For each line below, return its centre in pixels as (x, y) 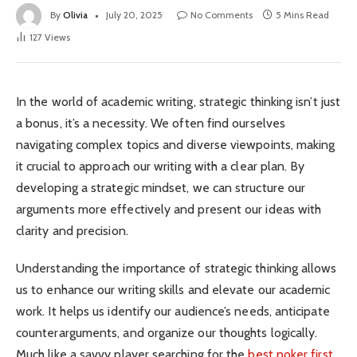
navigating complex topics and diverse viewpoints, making (176, 145)
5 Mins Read (302, 15)
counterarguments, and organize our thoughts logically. (167, 332)
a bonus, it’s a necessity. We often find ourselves (151, 124)
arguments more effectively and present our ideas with (169, 210)
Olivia (75, 15)
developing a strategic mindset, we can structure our (161, 188)
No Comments (222, 15)
